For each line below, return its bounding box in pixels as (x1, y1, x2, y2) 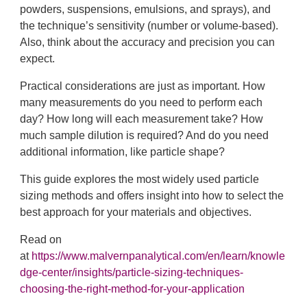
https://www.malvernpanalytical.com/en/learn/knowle (32, 250, 285, 262)
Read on (20, 234, 62, 245)
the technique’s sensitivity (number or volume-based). (20, 20, 278, 32)
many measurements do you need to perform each (20, 97, 262, 108)
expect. (20, 53, 55, 64)
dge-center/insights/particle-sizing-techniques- (20, 267, 243, 278)
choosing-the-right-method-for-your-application (20, 283, 245, 295)
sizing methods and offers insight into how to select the (20, 190, 284, 201)
